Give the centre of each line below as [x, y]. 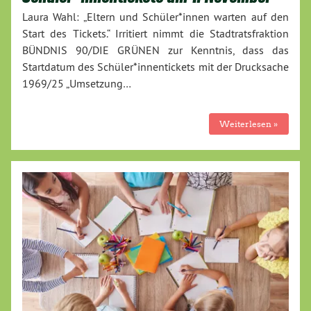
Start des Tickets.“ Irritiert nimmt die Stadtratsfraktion [155, 33]
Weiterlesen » [249, 124]
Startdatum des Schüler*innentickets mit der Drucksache [155, 66]
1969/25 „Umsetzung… [77, 83]
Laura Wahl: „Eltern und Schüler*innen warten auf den [155, 16]
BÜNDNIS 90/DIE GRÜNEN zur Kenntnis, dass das [155, 50]
